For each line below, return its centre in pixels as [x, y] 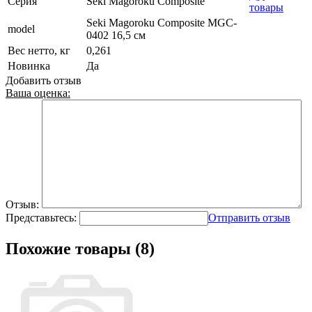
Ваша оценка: [38, 93]
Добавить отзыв [44, 81]
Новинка [29, 66]
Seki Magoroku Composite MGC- [162, 23]
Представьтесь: [41, 218]
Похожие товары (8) [80, 249]
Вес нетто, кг [39, 51]
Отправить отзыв [249, 218]
